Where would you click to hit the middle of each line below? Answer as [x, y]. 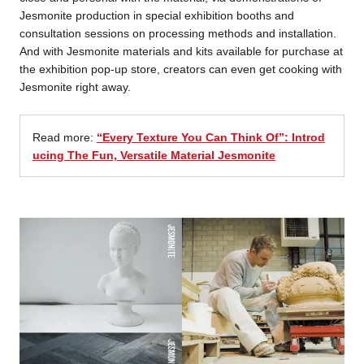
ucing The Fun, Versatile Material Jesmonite [154, 156]
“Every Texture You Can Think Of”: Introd [210, 138]
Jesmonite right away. [75, 87]
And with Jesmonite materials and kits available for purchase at [181, 52]
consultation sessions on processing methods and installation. [178, 34]
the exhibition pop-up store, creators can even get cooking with [180, 69]
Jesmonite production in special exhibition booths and [156, 16]
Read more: [64, 138]
